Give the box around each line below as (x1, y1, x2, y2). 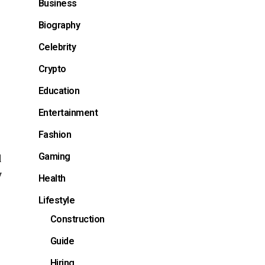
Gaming (38, 150, 70, 162)
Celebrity (38, 41, 76, 53)
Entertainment (38, 106, 98, 118)
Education (38, 85, 80, 96)
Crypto (38, 63, 66, 75)
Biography (38, 19, 80, 31)
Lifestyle (38, 194, 75, 206)
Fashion (38, 128, 72, 140)
